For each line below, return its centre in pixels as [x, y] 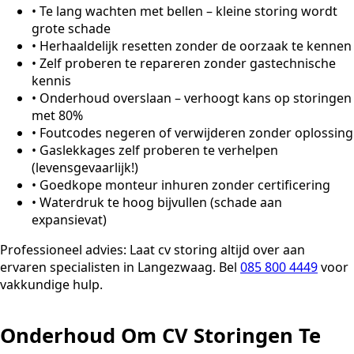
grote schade [71, 28]
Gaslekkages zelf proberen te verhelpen [159, 150]
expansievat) [69, 219]
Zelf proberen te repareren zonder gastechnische [188, 63]
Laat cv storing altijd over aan [216, 249]
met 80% [57, 115]
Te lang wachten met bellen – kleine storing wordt [188, 11]
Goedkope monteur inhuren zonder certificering [185, 185]
